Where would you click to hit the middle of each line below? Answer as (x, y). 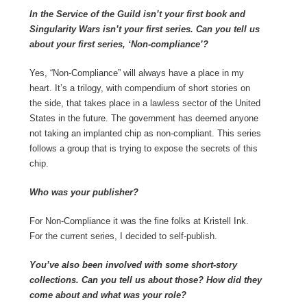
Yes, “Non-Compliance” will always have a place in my (136, 73)
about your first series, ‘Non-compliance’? (119, 45)
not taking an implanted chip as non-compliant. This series (145, 134)
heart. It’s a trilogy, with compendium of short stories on (139, 88)
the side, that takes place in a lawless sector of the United (145, 103)
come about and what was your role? (108, 295)
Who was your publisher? (84, 193)
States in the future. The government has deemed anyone (144, 119)
